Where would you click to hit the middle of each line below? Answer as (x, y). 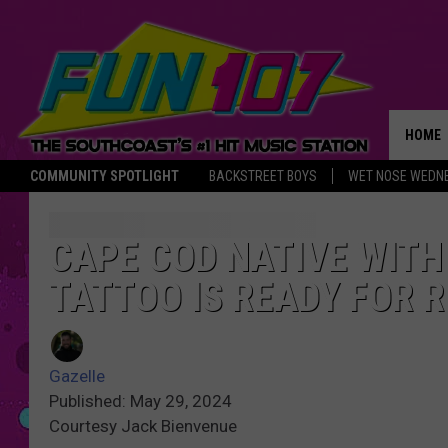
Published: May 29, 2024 (140, 401)
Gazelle (77, 376)
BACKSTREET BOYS (263, 176)
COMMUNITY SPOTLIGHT (104, 176)
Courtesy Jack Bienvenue (143, 426)
